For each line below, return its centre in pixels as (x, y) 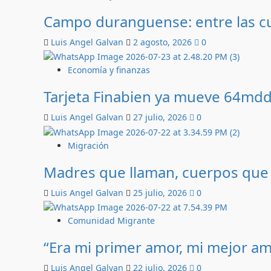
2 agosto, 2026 (164, 42)
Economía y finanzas (109, 70)
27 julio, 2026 (161, 117)
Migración (88, 145)
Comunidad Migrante (111, 220)
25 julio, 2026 (161, 192)
